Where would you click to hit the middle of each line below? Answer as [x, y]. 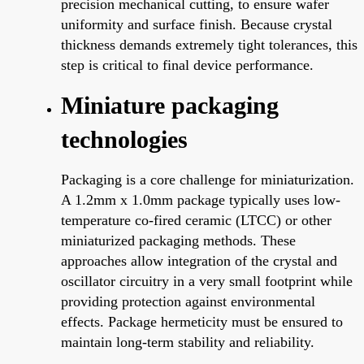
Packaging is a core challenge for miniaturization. [208, 179]
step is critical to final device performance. [187, 65]
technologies [124, 139]
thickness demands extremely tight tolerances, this [209, 44]
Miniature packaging [170, 105]
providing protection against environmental [188, 301]
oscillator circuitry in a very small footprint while [207, 281]
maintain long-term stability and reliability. [188, 342]
